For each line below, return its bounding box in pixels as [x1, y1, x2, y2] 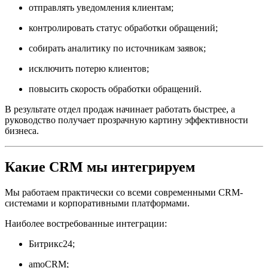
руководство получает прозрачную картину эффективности [5, 115, 248, 126]
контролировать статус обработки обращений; [29, 23, 218, 33]
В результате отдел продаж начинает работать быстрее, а [5, 104, 235, 115]
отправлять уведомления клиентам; [29, 2, 173, 13]
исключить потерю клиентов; [29, 63, 149, 74]
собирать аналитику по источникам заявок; [29, 43, 206, 54]
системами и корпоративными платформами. [5, 198, 190, 209]
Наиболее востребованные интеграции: [5, 218, 167, 229]
